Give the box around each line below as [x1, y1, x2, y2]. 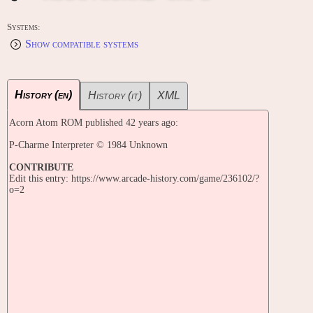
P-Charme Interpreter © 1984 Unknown [9, 140, 168, 151]
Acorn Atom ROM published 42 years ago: [9, 117, 178, 129]
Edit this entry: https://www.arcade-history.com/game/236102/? [9, 173, 259, 184]
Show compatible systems [25, 38, 138, 50]
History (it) [88, 89, 142, 102]
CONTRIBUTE [9, 162, 73, 173]
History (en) [15, 89, 72, 101]
